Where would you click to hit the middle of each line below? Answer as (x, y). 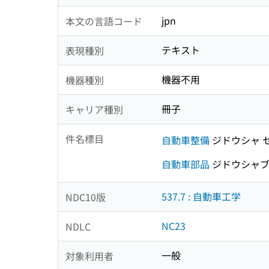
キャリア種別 (94, 109)
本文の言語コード (104, 21)
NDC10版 (86, 197)
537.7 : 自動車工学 (201, 197)
